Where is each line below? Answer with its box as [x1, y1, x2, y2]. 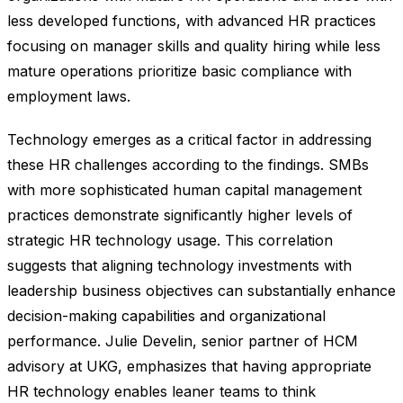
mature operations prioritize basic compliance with [7, 62, 352, 81]
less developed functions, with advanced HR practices [7, 12, 376, 31]
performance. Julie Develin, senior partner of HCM [7, 332, 358, 351]
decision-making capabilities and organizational [7, 307, 326, 326]
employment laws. [7, 87, 130, 106]
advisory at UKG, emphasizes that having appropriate [7, 357, 372, 376]
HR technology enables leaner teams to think [7, 382, 316, 401]
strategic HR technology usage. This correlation [7, 231, 333, 250]
